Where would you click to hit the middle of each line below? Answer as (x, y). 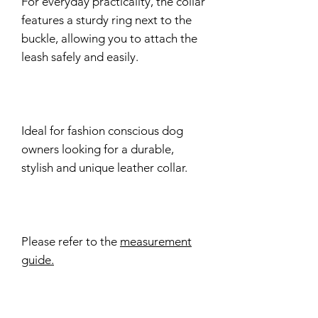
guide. (38, 260)
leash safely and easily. (80, 57)
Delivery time (54, 305)
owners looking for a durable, (98, 149)
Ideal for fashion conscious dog (102, 131)
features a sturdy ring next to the (106, 20)
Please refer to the (71, 242)
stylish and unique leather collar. (104, 168)
